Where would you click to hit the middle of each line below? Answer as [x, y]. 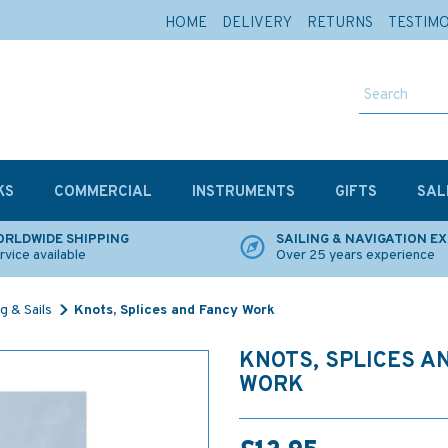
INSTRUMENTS [243, 192]
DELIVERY [257, 23]
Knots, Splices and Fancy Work [174, 310]
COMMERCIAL [103, 192]
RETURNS [340, 23]
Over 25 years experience [355, 255]
